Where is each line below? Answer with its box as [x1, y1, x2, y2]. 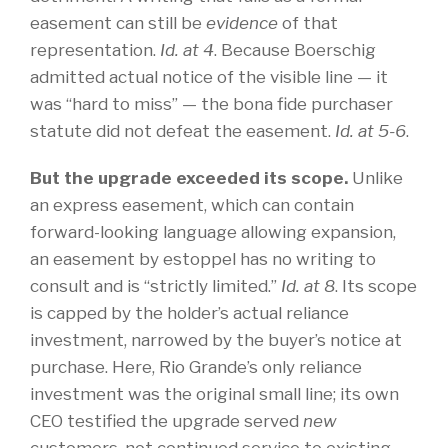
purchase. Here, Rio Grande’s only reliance [30, 357, 362, 377]
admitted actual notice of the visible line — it [30, 67, 388, 87]
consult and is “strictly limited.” [30, 276, 281, 296]
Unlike [348, 168, 403, 188]
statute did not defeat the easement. [30, 121, 335, 141]
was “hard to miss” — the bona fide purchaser [30, 94, 393, 114]
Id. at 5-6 [335, 121, 406, 141]
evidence [206, 13, 278, 33]
